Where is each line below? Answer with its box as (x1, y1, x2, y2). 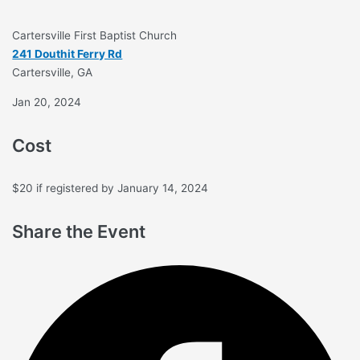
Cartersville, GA (12, 66, 93, 80)
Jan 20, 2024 (12, 96, 82, 109)
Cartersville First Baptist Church (12, 29, 178, 43)
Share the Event (12, 221, 146, 243)
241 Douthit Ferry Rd (12, 47, 123, 61)
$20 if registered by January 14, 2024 (12, 182, 209, 195)
